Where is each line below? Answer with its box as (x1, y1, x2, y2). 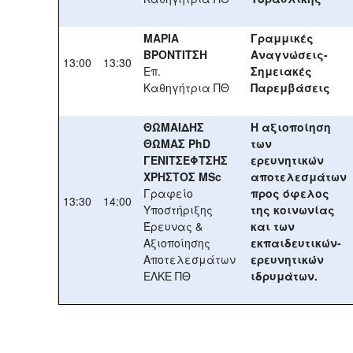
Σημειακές (251, 62, 312, 79)
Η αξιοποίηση (251, 118, 331, 135)
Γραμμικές (251, 29, 314, 46)
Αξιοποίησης (143, 234, 210, 251)
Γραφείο (143, 184, 193, 201)
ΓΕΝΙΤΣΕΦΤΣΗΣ (143, 151, 228, 168)
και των (251, 217, 295, 234)
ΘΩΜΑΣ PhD (143, 135, 210, 151)
